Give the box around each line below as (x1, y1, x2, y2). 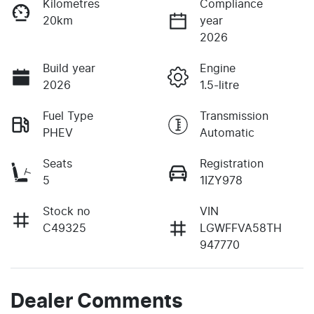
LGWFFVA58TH (200, 222, 282, 234)
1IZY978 (200, 175, 243, 186)
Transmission (200, 110, 268, 122)
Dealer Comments (11, 292, 183, 312)
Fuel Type (43, 110, 93, 122)
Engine (200, 62, 235, 74)
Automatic (200, 127, 254, 139)
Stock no (43, 205, 90, 217)
